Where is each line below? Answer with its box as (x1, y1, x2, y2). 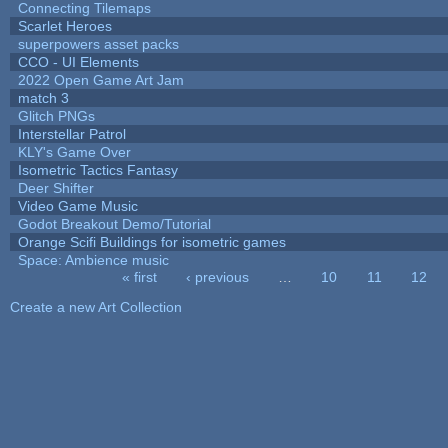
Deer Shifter (17, 179, 94, 196)
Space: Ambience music (17, 251, 169, 268)
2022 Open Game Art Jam (17, 71, 184, 88)
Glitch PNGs (17, 107, 95, 124)
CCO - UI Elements (17, 53, 139, 70)
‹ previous (185, 268, 249, 285)
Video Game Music (17, 197, 138, 214)
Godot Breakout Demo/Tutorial (17, 215, 211, 232)
